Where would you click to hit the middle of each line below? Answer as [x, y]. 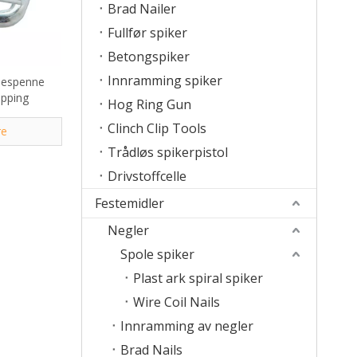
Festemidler [129, 203]
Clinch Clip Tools [157, 128]
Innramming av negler [187, 326]
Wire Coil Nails [177, 302]
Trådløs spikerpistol [168, 152]
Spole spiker [157, 254]
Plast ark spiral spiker [198, 278]
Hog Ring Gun [149, 104]
